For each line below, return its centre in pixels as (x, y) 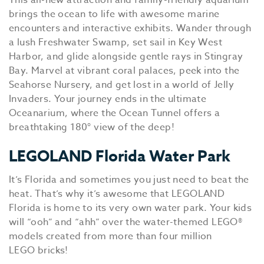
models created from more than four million (110, 236)
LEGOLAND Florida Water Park (120, 156)
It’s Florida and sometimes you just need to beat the (129, 180)
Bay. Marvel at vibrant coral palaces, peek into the (124, 71)
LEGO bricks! (39, 250)
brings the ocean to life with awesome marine (114, 14)
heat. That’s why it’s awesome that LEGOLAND (117, 194)
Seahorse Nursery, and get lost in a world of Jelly (121, 85)
